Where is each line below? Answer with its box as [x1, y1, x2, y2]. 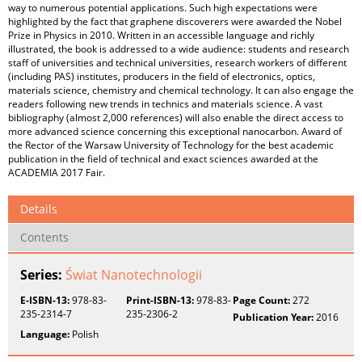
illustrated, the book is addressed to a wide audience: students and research [8, 42, 349, 56]
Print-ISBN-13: [126, 293, 197, 307]
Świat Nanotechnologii [65, 266, 202, 284]
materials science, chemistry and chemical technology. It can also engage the [8, 83, 354, 97]
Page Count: [232, 293, 293, 307]
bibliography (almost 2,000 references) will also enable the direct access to [8, 111, 343, 124]
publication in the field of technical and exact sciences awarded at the [8, 152, 318, 166]
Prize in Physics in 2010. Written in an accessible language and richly [8, 28, 314, 42]
